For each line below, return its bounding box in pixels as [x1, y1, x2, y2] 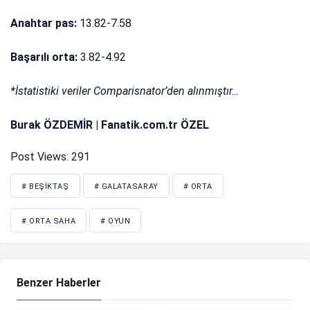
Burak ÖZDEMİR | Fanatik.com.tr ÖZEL [10, 118, 210, 132]
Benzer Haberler [17, 276, 101, 290]
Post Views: [10, 150, 69, 164]
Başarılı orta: [10, 51, 78, 64]
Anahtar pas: [10, 17, 80, 30]
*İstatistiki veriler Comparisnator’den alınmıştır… [10, 84, 239, 98]
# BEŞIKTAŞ [21, 182, 69, 192]
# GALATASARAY [93, 182, 158, 192]
